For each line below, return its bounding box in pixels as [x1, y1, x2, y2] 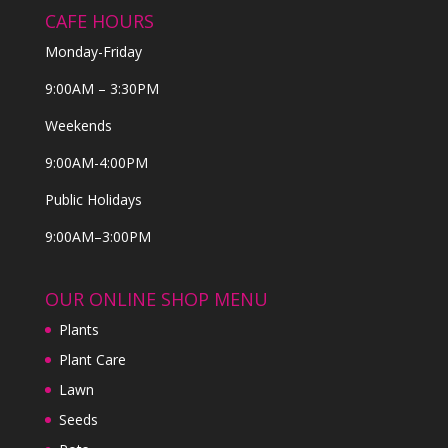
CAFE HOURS [44, 9, 154, 34]
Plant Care [58, 349, 126, 369]
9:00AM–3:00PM [44, 227, 151, 247]
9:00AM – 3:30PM [44, 79, 159, 99]
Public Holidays [44, 190, 142, 210]
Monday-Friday [44, 42, 142, 62]
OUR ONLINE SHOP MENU [44, 286, 268, 311]
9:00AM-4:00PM [44, 153, 148, 173]
